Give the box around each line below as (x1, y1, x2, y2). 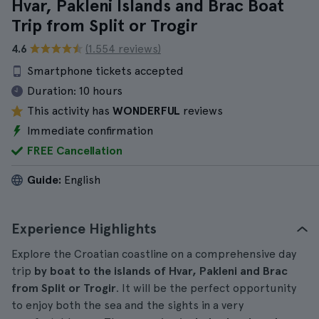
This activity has (27, 104, 113, 117)
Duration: (27, 84, 76, 98)
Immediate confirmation (27, 124, 153, 137)
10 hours (79, 84, 122, 98)
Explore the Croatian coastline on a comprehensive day (11, 247, 296, 261)
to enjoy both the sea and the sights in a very (11, 298, 244, 312)
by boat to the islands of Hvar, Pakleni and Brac (31, 264, 288, 278)
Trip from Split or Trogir (11, 15, 197, 36)
